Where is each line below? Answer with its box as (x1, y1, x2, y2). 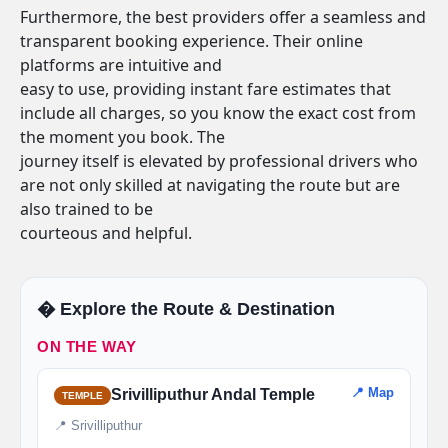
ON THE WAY (37, 338, 138, 355)
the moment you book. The (20, 126, 225, 148)
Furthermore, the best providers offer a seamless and (20, 6, 426, 28)
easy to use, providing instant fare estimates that (20, 78, 391, 100)
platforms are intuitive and (20, 54, 222, 76)
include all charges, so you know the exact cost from (20, 102, 416, 124)
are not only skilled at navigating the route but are (20, 174, 400, 196)
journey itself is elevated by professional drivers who (20, 150, 418, 172)
